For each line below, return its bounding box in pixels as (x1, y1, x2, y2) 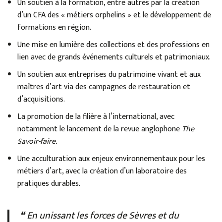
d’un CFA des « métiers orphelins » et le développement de (17, 8, 211, 22)
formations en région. (17, 20, 91, 34)
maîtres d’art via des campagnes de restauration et (17, 80, 190, 94)
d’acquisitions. (17, 92, 65, 106)
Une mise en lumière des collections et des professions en (17, 38, 210, 52)
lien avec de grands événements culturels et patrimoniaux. (17, 50, 211, 64)
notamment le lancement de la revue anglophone (17, 122, 182, 136)
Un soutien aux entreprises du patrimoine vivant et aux (17, 67, 201, 81)
